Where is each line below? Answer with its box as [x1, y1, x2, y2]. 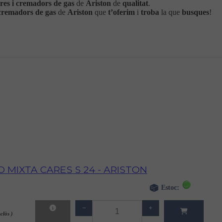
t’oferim [108, 8, 135, 16]
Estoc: [161, 183, 182, 191]
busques [182, 8, 210, 16]
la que [159, 8, 182, 16]
